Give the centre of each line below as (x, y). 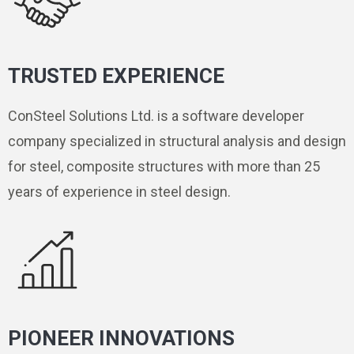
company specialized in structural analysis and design (177, 141)
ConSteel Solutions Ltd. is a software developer (156, 116)
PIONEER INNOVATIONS (121, 339)
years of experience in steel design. (119, 192)
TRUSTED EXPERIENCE (116, 76)
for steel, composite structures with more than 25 (164, 167)
